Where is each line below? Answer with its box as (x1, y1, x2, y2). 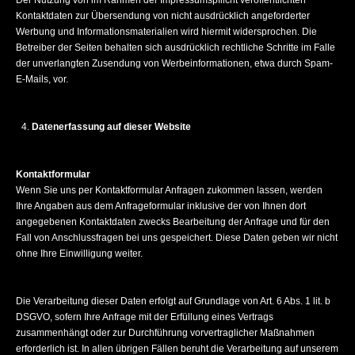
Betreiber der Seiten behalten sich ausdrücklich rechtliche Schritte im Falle (16, 42, 335, 53)
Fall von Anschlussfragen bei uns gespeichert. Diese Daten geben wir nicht (16, 232, 338, 243)
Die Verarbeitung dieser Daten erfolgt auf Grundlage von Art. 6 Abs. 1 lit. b (16, 296, 330, 307)
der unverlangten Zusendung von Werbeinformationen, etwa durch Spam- (16, 58, 333, 69)
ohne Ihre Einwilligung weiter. (16, 248, 143, 259)
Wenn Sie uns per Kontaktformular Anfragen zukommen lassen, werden (16, 185, 323, 196)
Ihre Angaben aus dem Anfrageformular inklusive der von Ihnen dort (16, 200, 306, 212)
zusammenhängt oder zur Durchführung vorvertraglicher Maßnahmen (16, 327, 315, 338)
